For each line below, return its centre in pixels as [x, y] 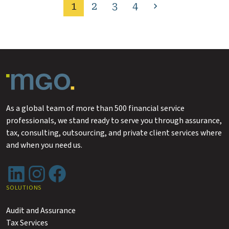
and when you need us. [44, 145]
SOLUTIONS [24, 188]
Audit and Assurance [41, 211]
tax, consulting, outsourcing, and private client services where [114, 133]
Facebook [63, 169]
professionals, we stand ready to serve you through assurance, [114, 121]
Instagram [45, 169]
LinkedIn [21, 169]
